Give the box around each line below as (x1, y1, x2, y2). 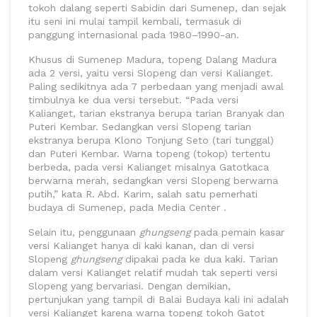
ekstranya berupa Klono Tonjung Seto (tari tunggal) (28, 134, 274, 146)
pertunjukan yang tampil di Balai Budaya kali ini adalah (28, 293, 289, 305)
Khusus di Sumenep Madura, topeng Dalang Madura (28, 53, 277, 65)
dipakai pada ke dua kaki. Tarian (125, 253, 278, 265)
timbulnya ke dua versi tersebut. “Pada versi (28, 93, 238, 105)
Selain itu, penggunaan (28, 226, 139, 238)
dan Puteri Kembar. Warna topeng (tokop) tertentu (28, 147, 270, 159)
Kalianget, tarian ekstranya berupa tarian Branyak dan (28, 107, 284, 119)
